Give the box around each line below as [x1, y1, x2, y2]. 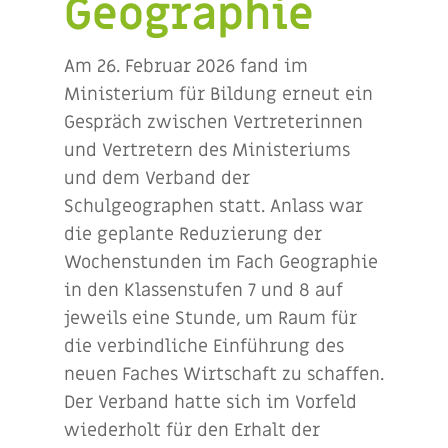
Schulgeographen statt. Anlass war [64, 194, 363, 218]
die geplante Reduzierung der [64, 222, 322, 246]
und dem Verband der [64, 166, 250, 190]
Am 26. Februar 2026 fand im [64, 54, 308, 78]
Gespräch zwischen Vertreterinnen [64, 110, 363, 134]
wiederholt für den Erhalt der [64, 418, 320, 442]
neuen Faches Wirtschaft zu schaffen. [64, 362, 384, 386]
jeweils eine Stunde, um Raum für [64, 306, 357, 330]
